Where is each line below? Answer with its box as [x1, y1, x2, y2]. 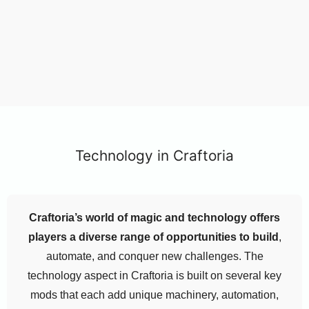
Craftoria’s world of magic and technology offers [29, 212, 280, 223]
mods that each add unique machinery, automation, [30, 289, 279, 301]
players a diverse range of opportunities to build [28, 231, 279, 243]
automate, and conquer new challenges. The [46, 250, 263, 262]
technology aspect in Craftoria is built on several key [28, 270, 281, 281]
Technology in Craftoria [75, 147, 234, 164]
